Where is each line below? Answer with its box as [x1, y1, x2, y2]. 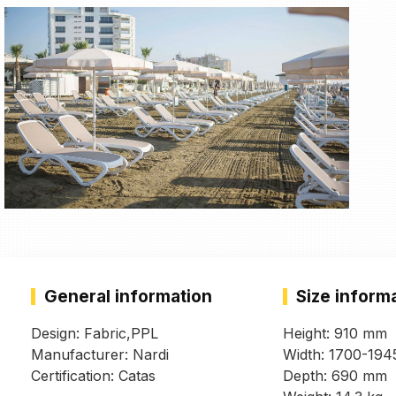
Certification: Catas [31, 367, 156, 385]
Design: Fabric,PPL [31, 324, 158, 343]
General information [44, 286, 212, 308]
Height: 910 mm [283, 324, 387, 343]
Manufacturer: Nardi [31, 346, 169, 364]
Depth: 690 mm [283, 367, 387, 385]
